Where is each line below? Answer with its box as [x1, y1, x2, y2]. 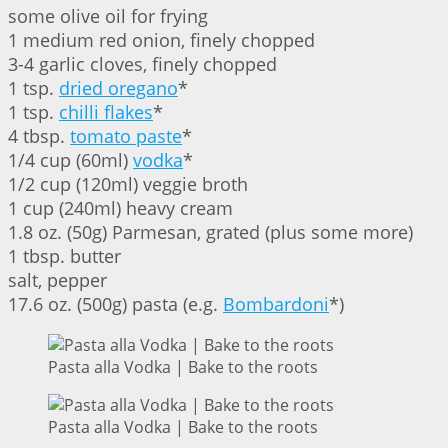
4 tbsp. [8, 124, 70, 149]
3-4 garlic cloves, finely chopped [8, 52, 277, 77]
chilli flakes [59, 100, 153, 125]
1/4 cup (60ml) [8, 148, 133, 173]
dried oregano [59, 76, 178, 101]
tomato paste [70, 124, 182, 149]
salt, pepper [8, 268, 107, 293]
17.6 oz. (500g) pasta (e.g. [8, 292, 223, 317]
